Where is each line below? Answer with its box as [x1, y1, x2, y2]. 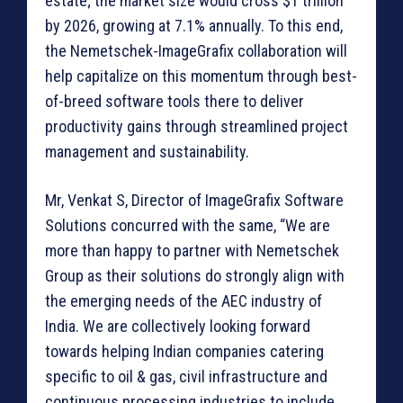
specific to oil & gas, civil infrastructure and [45, 367, 327, 387]
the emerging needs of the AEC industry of [45, 291, 322, 311]
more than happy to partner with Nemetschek [45, 241, 339, 261]
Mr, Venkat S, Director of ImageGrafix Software [45, 191, 344, 210]
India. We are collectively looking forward [45, 317, 310, 336]
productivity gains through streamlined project [45, 117, 348, 137]
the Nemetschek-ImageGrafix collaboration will [45, 41, 347, 61]
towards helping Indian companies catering [45, 342, 324, 362]
